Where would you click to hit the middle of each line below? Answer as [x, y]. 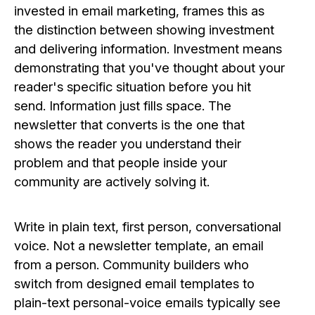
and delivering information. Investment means [148, 48]
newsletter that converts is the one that [129, 124]
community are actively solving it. [112, 181]
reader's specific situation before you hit [133, 86]
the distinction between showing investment [144, 29]
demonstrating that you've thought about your [149, 67]
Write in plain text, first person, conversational [148, 226]
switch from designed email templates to [134, 283]
